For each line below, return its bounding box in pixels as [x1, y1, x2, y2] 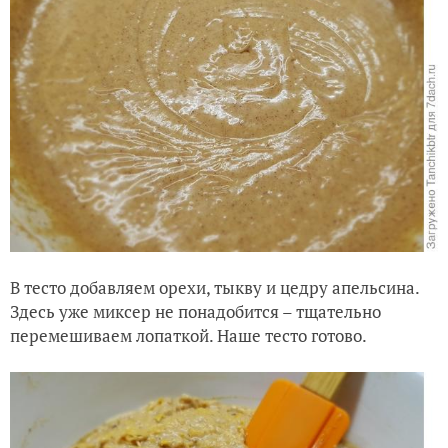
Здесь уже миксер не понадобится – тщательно [10, 300, 381, 324]
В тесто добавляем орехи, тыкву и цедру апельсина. [10, 276, 419, 300]
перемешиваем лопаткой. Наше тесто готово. [10, 324, 367, 348]
